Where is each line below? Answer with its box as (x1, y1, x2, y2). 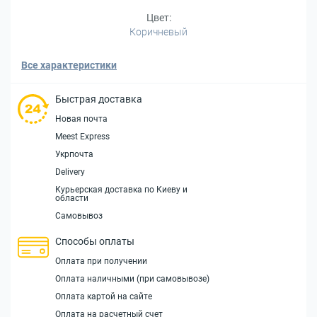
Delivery (55, 167, 85, 177)
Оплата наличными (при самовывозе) (55, 274, 209, 284)
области (55, 193, 88, 203)
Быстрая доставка (55, 93, 142, 105)
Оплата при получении (55, 256, 147, 266)
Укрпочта (55, 149, 93, 159)
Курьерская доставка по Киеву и (55, 185, 188, 195)
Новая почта (55, 114, 108, 124)
